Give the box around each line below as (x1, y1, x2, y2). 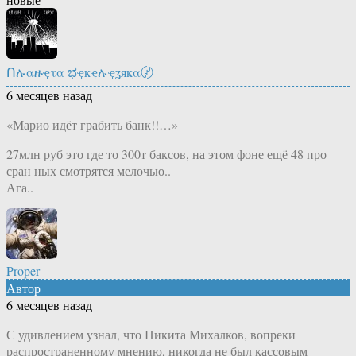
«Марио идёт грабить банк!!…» (6, 115, 178, 133)
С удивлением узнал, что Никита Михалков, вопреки (6, 325, 296, 342)
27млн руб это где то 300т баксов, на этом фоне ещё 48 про (6, 145, 327, 162)
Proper (6, 261, 40, 279)
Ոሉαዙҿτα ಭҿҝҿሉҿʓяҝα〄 (6, 63, 153, 80)
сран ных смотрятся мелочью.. (6, 161, 171, 179)
